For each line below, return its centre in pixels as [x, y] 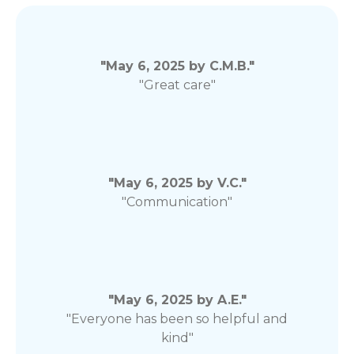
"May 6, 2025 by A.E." [177, 300]
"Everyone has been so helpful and [177, 319]
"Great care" [177, 85]
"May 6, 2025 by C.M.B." [177, 66]
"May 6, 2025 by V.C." [177, 183]
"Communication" [177, 202]
